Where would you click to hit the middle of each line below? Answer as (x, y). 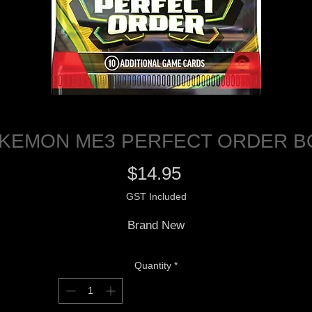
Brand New (156, 226)
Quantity (153, 266)
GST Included (156, 197)
